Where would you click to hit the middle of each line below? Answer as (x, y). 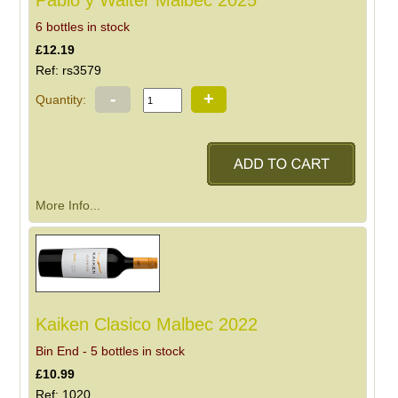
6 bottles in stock (83, 27)
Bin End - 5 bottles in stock (111, 350)
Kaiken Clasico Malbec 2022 (147, 324)
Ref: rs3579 (69, 71)
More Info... (68, 205)
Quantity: (61, 100)
